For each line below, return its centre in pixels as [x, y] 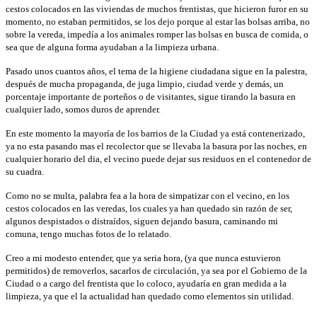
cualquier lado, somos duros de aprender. [83, 109]
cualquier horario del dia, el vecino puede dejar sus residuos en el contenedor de [158, 158]
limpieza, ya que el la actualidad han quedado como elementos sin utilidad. [150, 296]
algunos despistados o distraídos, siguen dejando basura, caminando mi [142, 221]
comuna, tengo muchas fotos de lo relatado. [88, 234]
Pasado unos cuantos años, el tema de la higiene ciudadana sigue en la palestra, [156, 71]
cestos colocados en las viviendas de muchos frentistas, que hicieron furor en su [157, 8]
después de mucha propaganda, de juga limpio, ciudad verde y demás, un [145, 83]
